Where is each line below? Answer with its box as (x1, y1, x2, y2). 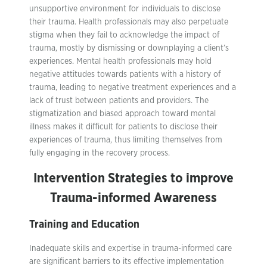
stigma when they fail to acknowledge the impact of (29, 31, 219, 39)
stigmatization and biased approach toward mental (29, 110, 216, 118)
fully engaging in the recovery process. (29, 149, 170, 157)
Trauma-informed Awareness (50, 191, 217, 204)
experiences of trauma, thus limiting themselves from (29, 136, 222, 144)
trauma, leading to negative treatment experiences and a (29, 83, 236, 92)
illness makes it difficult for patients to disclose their (29, 123, 218, 131)
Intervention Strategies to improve (33, 172, 234, 185)
